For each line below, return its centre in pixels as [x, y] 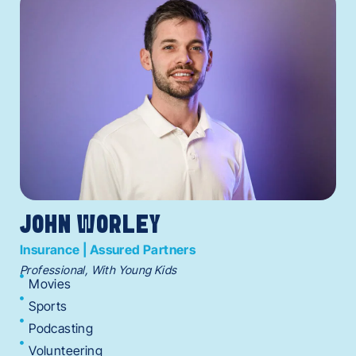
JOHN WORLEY [91, 225]
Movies [50, 283]
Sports [48, 306]
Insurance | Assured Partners [108, 249]
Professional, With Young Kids [99, 269]
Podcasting [61, 328]
